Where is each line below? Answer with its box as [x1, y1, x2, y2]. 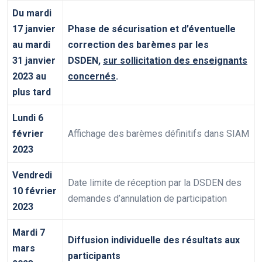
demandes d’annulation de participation [68, 193, 227, 205]
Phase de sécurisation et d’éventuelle [68, 23, 236, 35]
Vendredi [12, 170, 52, 181]
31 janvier [12, 55, 56, 67]
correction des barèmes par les [68, 39, 209, 51]
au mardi [12, 39, 50, 51]
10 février [12, 185, 57, 197]
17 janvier [12, 23, 56, 35]
